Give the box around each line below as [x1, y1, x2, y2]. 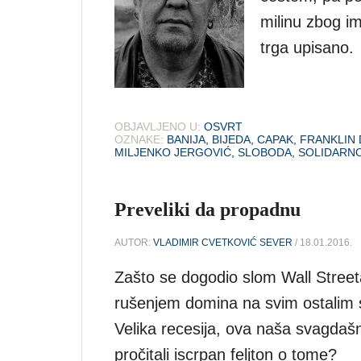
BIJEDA [212, 132, 251, 146]
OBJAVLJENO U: [114, 119, 201, 133]
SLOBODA [238, 145, 292, 159]
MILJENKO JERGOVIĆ [114, 145, 231, 159]
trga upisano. [260, 39, 359, 57]
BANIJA [167, 132, 205, 146]
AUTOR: [114, 236, 153, 248]
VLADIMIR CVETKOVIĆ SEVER [153, 236, 293, 248]
